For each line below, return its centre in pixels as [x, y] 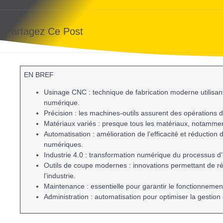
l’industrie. [60, 176]
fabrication [152, 92]
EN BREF [39, 75]
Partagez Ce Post [44, 31]
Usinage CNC [65, 92]
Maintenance [64, 186]
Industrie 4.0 [64, 155]
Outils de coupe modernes [86, 166]
